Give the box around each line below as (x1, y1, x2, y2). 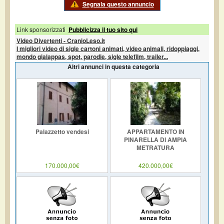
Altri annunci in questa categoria (67, 61, 159, 71)
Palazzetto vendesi (35, 126, 89, 136)
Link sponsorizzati (16, 24, 65, 33)
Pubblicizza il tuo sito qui (68, 24, 137, 34)
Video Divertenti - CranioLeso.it (16, 35, 105, 45)
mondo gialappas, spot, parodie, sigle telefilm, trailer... (16, 51, 168, 61)
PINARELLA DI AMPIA (124, 134, 187, 144)
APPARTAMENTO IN (126, 126, 184, 136)
